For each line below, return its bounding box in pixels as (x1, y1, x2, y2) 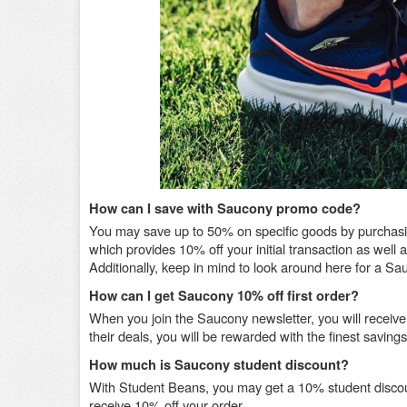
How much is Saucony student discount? (89, 354, 349, 374)
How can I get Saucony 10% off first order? (89, 285, 359, 305)
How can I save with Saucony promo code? (89, 198, 361, 218)
